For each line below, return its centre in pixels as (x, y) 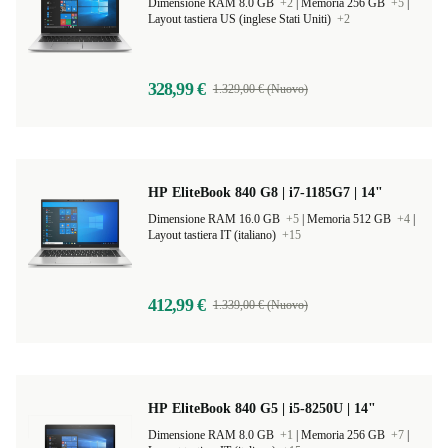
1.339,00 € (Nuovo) (260, 337)
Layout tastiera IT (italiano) (213, 267)
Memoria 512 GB (350, 251)
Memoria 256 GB (344, 35)
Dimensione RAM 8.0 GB (212, 35)
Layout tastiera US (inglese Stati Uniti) (241, 51)
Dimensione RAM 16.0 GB (215, 251)
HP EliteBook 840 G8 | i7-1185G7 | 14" (265, 224)
